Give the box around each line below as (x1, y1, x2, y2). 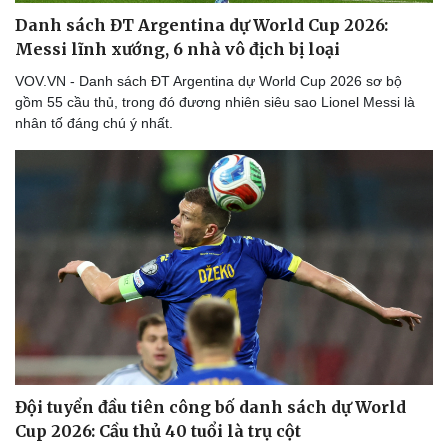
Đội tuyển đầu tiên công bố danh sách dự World (15, 396, 406, 417)
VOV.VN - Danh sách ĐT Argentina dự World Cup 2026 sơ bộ (15, 72, 402, 89)
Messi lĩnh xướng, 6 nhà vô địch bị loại (15, 38, 340, 59)
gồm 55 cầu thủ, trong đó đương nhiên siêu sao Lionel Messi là (15, 93, 415, 110)
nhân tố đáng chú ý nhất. (15, 114, 173, 131)
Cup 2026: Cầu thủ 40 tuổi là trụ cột (15, 420, 301, 441)
